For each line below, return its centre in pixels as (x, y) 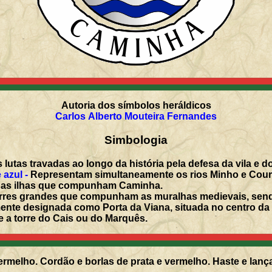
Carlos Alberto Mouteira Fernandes (136, 116)
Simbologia (136, 140)
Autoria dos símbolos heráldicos (136, 105)
